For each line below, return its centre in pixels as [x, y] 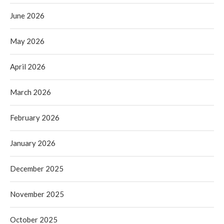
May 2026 [27, 41]
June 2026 [27, 15]
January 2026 [33, 143]
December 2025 [37, 168]
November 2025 [37, 194]
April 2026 [28, 66]
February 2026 [35, 117]
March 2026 [30, 92]
